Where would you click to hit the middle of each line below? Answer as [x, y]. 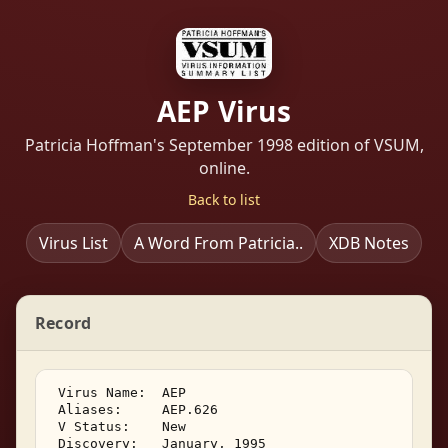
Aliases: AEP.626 [138, 409]
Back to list [224, 199]
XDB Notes [369, 242]
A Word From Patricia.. [218, 242]
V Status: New [122, 426]
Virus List [73, 242]
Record [63, 322]
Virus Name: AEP [122, 392]
